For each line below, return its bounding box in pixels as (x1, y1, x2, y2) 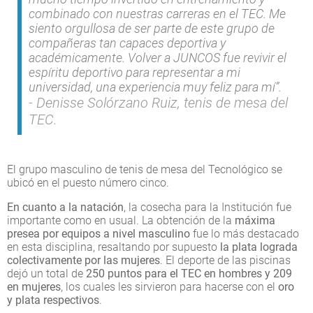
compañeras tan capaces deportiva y (29, 35, 226, 50)
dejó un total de (7, 266, 86, 280)
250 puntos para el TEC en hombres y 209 (86, 266, 292, 280)
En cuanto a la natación (7, 200, 124, 214)
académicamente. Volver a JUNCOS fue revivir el (29, 50, 286, 65)
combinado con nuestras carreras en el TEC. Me (29, 6, 286, 21)
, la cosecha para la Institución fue (124, 200, 291, 214)
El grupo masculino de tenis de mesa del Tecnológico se (7, 162, 282, 176)
